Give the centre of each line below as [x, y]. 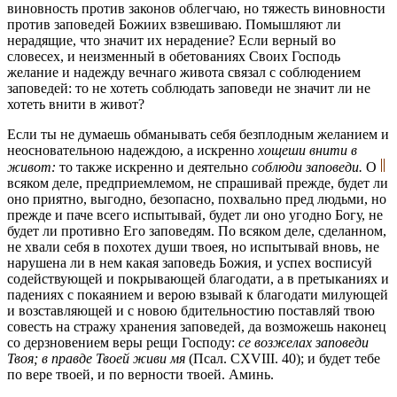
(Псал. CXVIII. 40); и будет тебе [283, 359]
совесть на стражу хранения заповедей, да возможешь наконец [197, 327]
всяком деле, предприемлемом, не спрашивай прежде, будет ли [198, 183]
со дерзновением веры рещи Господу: [123, 343]
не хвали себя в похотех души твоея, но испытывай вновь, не [193, 247]
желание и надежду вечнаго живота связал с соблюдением [184, 73]
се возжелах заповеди [304, 343]
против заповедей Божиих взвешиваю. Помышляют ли [174, 25]
